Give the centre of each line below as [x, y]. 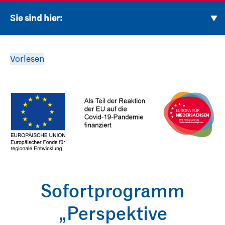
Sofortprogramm [113, 190]
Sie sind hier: [36, 18]
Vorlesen [27, 59]
